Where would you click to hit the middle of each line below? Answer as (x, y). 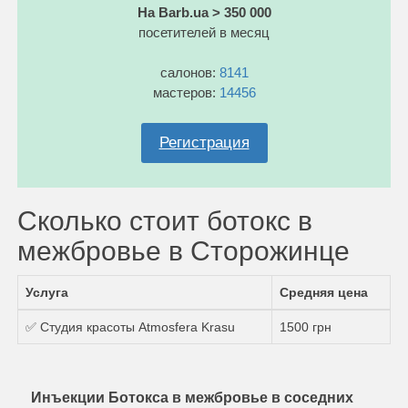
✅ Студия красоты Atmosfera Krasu (130, 326)
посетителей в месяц (204, 32)
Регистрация (204, 142)
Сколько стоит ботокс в (165, 220)
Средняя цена (324, 292)
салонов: (189, 72)
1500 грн (306, 326)
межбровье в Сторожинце (184, 250)
